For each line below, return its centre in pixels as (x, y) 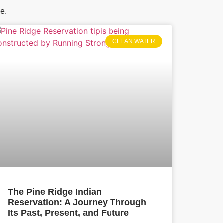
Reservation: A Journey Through (77, 202)
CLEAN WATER (134, 42)
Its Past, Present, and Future (68, 213)
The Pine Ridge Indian (55, 192)
